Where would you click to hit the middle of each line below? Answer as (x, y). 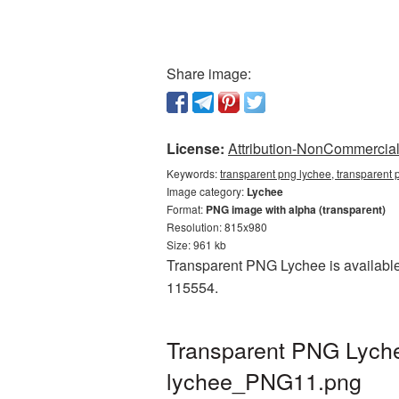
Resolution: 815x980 (217, 227)
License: (195, 148)
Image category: (207, 191)
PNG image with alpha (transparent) (296, 209)
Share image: (209, 73)
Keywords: (193, 173)
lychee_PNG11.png (264, 380)
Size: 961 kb (196, 244)
